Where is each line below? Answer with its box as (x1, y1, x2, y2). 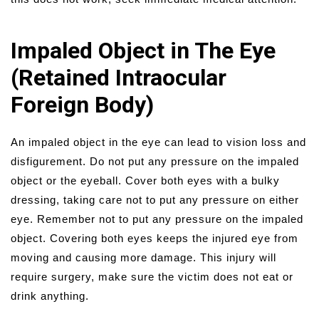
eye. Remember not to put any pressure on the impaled (11, 212, 303, 225)
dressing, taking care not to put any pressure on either (11, 193, 299, 206)
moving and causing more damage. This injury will (11, 251, 276, 263)
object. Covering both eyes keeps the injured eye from (11, 231, 298, 244)
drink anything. (11, 289, 89, 302)
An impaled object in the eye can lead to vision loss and (11, 135, 306, 148)
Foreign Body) (11, 90, 154, 118)
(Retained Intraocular (11, 63, 226, 91)
